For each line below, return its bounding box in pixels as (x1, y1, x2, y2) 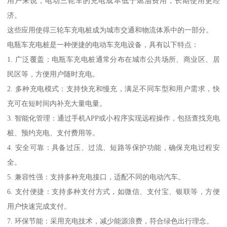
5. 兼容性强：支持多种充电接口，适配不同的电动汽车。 (7, 173, 185, 181)
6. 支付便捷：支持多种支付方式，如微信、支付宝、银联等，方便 (7, 187, 220, 196)
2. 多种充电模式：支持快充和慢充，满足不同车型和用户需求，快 (7, 85, 220, 93)
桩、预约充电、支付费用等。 (7, 129, 100, 137)
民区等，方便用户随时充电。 (7, 70, 100, 79)
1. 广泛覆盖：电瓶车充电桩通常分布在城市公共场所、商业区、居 (7, 55, 220, 64)
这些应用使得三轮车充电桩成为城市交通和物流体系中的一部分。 (7, 26, 213, 34)
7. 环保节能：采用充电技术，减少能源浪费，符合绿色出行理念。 (7, 217, 214, 225)
